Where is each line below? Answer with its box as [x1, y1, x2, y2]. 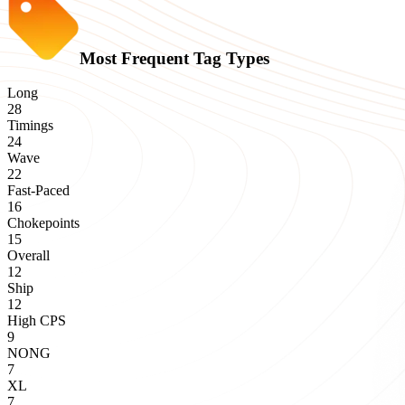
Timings [7, 118, 53, 134]
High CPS [7, 313, 66, 329]
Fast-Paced [7, 183, 70, 199]
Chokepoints [7, 215, 80, 231]
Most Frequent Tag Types [80, 48, 269, 68]
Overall [7, 248, 50, 264]
